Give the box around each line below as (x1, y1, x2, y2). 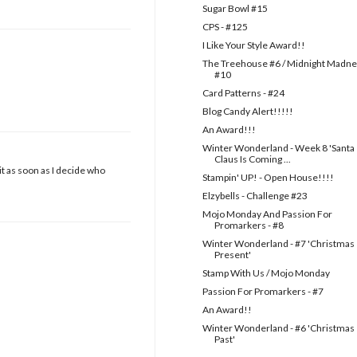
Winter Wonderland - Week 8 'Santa (202, 142, 355, 155)
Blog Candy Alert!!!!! (202, 105, 293, 118)
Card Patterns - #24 (202, 87, 284, 100)
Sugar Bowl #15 (202, 2, 268, 15)
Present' (214, 249, 251, 261)
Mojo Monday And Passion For (202, 208, 332, 221)
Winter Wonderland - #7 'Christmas (202, 237, 355, 250)
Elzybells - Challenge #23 (202, 190, 308, 202)
